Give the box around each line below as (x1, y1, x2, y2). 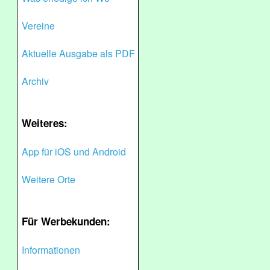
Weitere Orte (22, 172, 75, 186)
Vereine (22, 19, 55, 33)
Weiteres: (22, 116, 67, 130)
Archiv (22, 74, 49, 88)
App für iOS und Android (22, 145, 126, 159)
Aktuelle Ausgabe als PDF (22, 46, 135, 60)
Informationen (22, 243, 80, 257)
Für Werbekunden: (22, 214, 110, 228)
